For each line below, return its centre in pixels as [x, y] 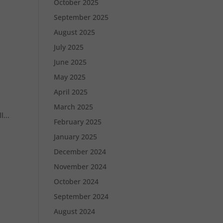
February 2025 [78, 122]
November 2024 [80, 167]
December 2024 [80, 152]
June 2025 [70, 62]
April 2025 [71, 92]
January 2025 [76, 137]
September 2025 [81, 17]
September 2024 [81, 196]
